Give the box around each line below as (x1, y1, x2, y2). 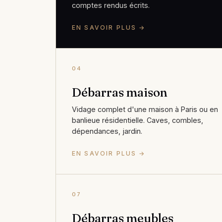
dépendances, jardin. (72, 126, 142, 135)
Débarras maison (72, 85, 167, 100)
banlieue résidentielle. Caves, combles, (72, 115, 203, 124)
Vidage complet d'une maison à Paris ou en (72, 105, 218, 113)
